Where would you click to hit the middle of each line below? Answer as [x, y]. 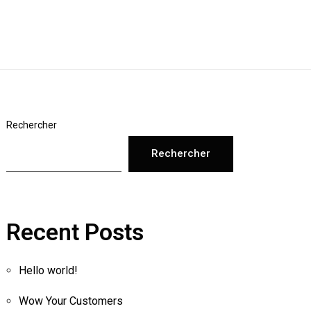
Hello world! [48, 270]
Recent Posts [75, 232]
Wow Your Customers [70, 301]
